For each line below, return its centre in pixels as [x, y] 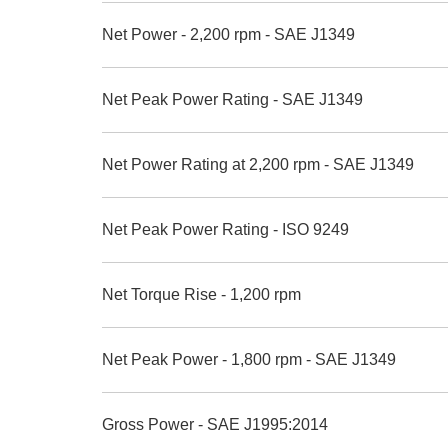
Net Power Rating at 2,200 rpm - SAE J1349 [258, 164]
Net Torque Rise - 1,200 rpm [201, 294]
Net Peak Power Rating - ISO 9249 [225, 229]
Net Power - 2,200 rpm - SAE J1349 [228, 34]
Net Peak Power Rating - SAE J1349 [232, 99]
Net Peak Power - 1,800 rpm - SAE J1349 [249, 359]
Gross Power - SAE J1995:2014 [215, 424]
